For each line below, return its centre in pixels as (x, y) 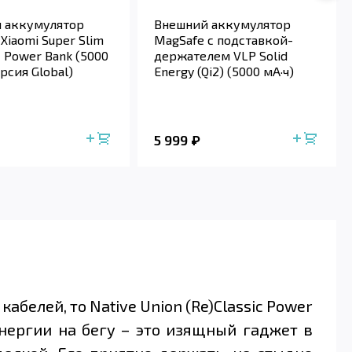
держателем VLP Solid (221, 56)
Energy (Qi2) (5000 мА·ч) (224, 71)
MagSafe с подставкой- (224, 40)
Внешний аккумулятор (223, 24)
